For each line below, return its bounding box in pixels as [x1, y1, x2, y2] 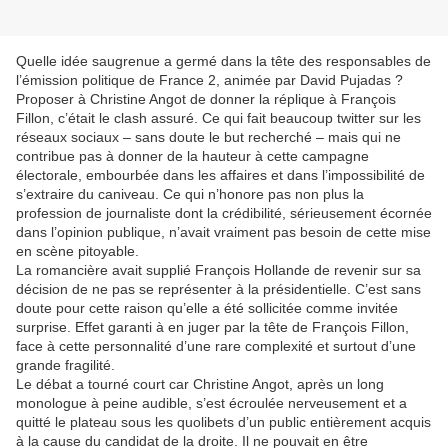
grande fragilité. [16, 357, 115, 374]
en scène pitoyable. [16, 243, 139, 260]
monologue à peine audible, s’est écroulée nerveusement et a [16, 395, 407, 412]
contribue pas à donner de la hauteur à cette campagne [16, 148, 369, 165]
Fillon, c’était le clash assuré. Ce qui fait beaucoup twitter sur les [16, 110, 421, 127]
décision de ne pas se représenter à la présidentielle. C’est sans [16, 281, 421, 298]
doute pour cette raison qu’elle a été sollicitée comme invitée [16, 300, 398, 317]
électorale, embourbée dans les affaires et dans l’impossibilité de [16, 167, 425, 184]
